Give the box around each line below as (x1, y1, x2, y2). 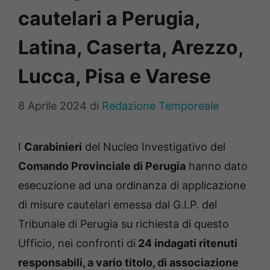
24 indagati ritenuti (136, 237, 237, 250)
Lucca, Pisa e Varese (18, 64, 211, 89)
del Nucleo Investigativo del (82, 140, 225, 154)
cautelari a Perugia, (18, 7, 200, 31)
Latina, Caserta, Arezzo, (18, 36, 243, 60)
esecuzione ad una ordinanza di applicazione (18, 179, 246, 192)
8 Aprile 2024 (18, 99, 87, 113)
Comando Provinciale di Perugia (18, 160, 186, 173)
